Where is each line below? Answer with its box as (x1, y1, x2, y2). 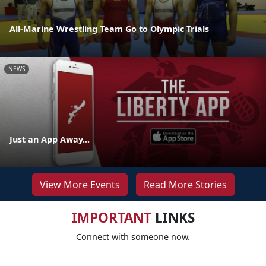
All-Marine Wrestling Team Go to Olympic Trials (9, 23, 209, 34)
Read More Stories (143, 178, 227, 191)
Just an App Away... (9, 133, 90, 145)
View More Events (39, 178, 120, 191)
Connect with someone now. (76, 230, 190, 242)
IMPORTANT (71, 208, 151, 227)
